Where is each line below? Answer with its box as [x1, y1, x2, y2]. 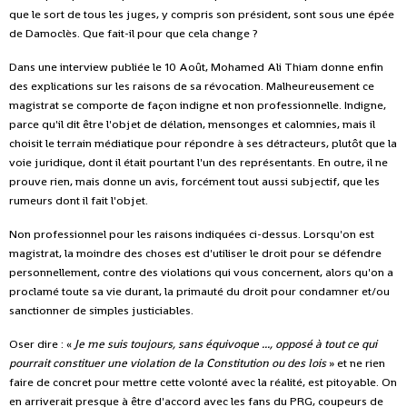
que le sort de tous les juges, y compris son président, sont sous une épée [9, 5, 394, 22]
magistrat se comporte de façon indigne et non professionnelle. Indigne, [9, 96, 386, 113]
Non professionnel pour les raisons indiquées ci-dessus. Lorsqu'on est [9, 225, 374, 242]
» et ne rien [326, 354, 385, 371]
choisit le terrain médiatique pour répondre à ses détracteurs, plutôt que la [9, 134, 397, 151]
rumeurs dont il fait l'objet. [9, 192, 148, 208]
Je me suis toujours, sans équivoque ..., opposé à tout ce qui [74, 335, 377, 352]
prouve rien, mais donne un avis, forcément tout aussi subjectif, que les [9, 173, 380, 189]
